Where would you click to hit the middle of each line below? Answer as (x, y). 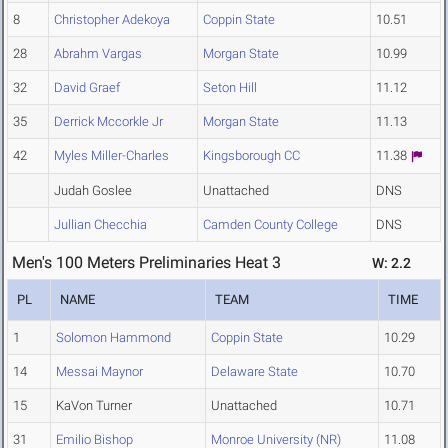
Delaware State (254, 372)
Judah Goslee (93, 191)
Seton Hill (230, 88)
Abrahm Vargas (98, 54)
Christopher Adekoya (112, 20)
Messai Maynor (99, 372)
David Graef (87, 88)
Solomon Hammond (113, 338)
